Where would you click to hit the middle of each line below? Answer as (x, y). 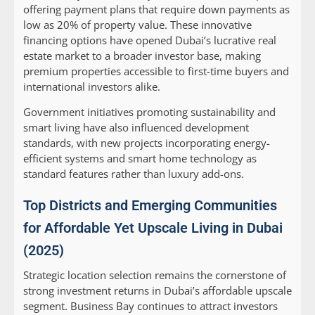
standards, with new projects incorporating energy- (147, 143)
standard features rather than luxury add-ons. (134, 174)
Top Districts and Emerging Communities (150, 206)
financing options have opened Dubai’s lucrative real (150, 40)
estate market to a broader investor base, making (142, 56)
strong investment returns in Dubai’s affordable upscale (157, 291)
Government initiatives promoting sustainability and (149, 112)
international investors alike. (92, 87)
